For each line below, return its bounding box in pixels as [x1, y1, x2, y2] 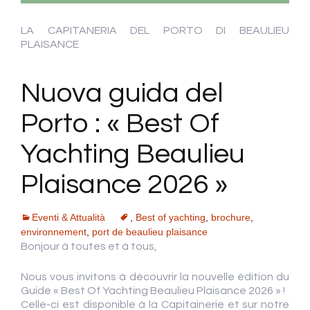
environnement [21, 226, 86, 238]
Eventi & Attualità [32, 212, 105, 224]
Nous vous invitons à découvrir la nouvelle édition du [21, 271, 289, 283]
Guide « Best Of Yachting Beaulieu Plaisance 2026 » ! [21, 285, 285, 297]
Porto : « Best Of [21, 109, 219, 138]
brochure [211, 212, 250, 224]
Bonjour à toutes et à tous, [21, 241, 157, 253]
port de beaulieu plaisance [92, 226, 208, 238]
